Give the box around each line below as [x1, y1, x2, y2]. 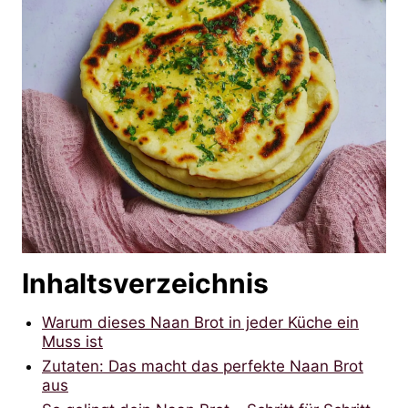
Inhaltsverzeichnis [22, 266, 269, 300]
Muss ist [42, 331, 103, 351]
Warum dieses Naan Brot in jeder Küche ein [42, 312, 359, 331]
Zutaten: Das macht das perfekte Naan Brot [42, 356, 363, 375]
